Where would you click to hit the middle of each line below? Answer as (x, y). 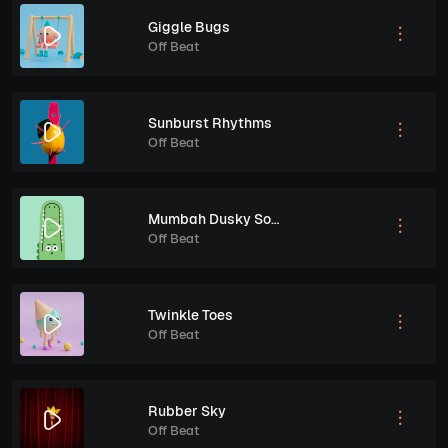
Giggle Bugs (189, 26)
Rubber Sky (187, 410)
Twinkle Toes (190, 314)
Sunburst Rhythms (210, 122)
